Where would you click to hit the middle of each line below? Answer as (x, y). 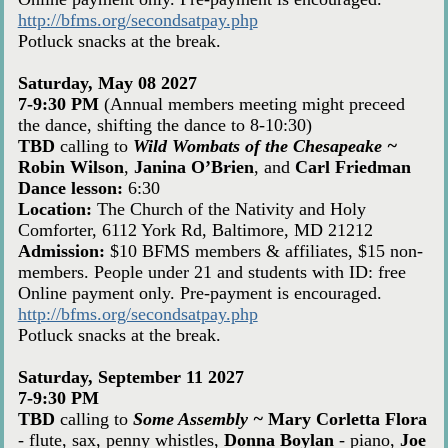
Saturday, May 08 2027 (107, 83)
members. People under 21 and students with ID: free (211, 272)
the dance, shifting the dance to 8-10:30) (164, 125)
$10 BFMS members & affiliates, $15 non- (263, 251)
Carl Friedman (352, 167)
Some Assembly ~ (200, 419)
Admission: (61, 251)
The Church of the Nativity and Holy (228, 209)
